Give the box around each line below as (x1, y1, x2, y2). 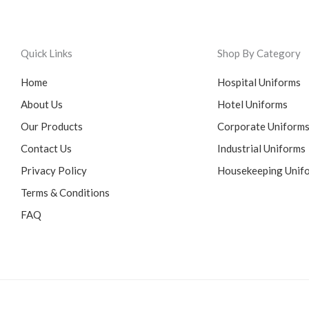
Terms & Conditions (21, 186, 110, 199)
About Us (21, 97, 63, 110)
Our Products (21, 119, 83, 132)
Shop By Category (217, 46, 301, 59)
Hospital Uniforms (217, 75, 301, 88)
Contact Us (21, 141, 72, 154)
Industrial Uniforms (217, 141, 306, 154)
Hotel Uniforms (217, 97, 288, 110)
